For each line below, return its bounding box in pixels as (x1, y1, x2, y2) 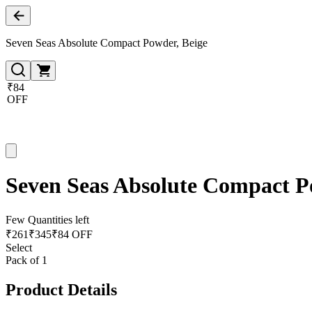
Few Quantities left (6, 213, 89, 226)
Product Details (6, 280, 117, 299)
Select (6, 241, 32, 253)
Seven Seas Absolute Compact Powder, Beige (6, 37, 208, 49)
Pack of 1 (6, 253, 47, 266)
